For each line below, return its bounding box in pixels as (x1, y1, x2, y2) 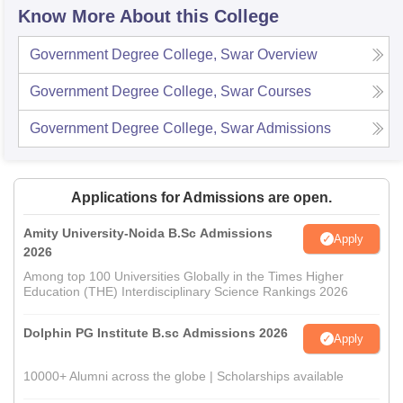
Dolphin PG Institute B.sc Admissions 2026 (23, 326, 288, 340)
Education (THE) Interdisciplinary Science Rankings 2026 (23, 284, 348, 299)
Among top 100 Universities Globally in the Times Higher (23, 269, 344, 283)
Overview (257, 47, 318, 62)
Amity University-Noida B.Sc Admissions (23, 226, 273, 240)
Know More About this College (18, 6, 279, 26)
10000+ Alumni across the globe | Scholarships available (23, 369, 344, 383)
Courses (257, 84, 311, 99)
